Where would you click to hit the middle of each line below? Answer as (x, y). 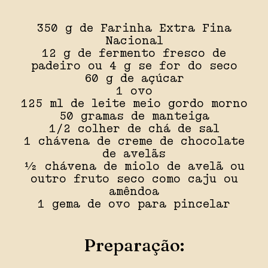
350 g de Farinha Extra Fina (134, 28)
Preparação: (134, 245)
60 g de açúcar (134, 79)
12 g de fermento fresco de (134, 54)
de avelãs (134, 154)
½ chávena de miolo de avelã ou (134, 167)
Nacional (134, 41)
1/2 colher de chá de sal (134, 129)
